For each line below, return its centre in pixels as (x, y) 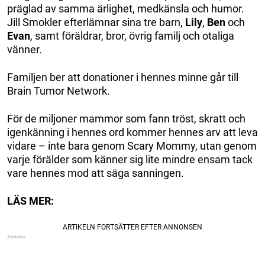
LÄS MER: (30, 201)
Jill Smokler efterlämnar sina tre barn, (96, 22)
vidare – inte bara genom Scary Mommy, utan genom (132, 146)
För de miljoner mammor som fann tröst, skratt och (126, 119)
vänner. (25, 50)
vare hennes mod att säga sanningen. (96, 173)
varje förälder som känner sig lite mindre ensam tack (130, 160)
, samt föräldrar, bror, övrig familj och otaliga (132, 36)
